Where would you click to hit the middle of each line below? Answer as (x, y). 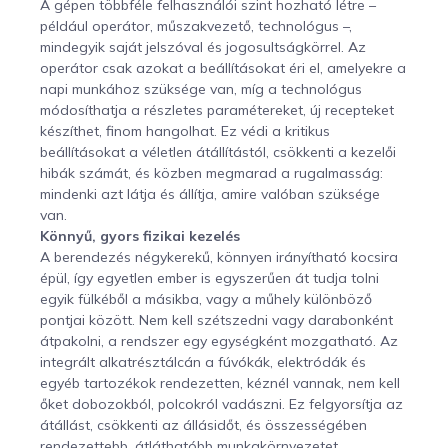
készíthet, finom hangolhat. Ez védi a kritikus (185, 130)
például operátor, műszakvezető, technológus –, (196, 25)
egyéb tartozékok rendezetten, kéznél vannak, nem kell (220, 382)
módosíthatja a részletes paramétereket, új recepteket (217, 109)
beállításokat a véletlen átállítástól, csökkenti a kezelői (218, 151)
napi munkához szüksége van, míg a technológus (201, 88)
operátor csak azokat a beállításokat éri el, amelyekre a (223, 67)
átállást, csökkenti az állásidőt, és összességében (203, 424)
